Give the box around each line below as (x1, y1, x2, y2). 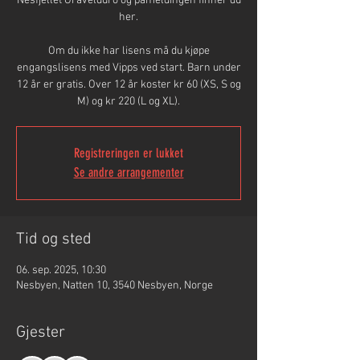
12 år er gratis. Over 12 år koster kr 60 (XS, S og (16, 78, 241, 92)
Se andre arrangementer (73, 165, 184, 180)
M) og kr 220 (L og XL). (77, 95, 180, 108)
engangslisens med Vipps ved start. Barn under (16, 61, 241, 75)
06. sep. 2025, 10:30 (16, 264, 106, 277)
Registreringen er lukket (74, 145, 183, 161)
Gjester (16, 323, 65, 342)
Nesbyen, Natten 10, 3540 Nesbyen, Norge (16, 279, 213, 292)
